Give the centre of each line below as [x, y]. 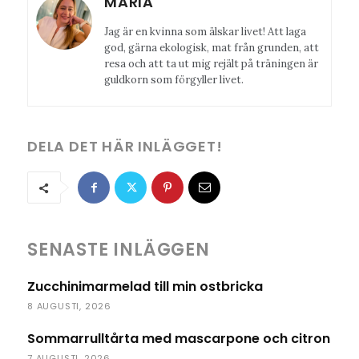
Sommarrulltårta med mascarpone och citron [179, 339]
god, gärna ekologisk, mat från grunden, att [212, 48]
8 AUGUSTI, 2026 [69, 307]
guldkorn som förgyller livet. [174, 80]
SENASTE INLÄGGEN [119, 250]
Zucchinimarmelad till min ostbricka [145, 287]
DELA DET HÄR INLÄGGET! [125, 147]
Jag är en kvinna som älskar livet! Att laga [205, 32]
